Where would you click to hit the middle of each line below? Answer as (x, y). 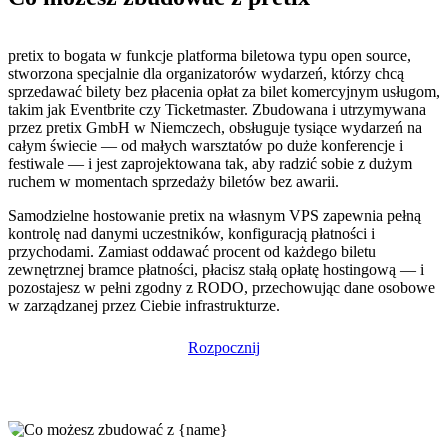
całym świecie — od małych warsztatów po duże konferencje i (205, 145)
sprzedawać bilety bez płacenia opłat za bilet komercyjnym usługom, (224, 91)
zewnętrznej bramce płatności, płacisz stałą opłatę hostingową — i (216, 269)
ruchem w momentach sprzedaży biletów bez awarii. (173, 181)
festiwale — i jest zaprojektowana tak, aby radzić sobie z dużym (210, 163)
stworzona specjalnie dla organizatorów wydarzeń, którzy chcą (206, 73)
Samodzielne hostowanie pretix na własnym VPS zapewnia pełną (214, 215)
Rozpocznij (224, 347)
